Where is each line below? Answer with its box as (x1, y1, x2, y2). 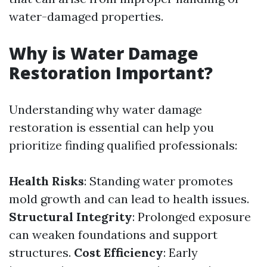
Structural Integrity (9, 209, 132, 224)
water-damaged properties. (9, 9, 163, 24)
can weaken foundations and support (9, 227, 218, 242)
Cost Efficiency (74, 245, 163, 260)
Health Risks (9, 173, 84, 188)
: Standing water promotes (84, 173, 233, 188)
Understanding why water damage (9, 102, 202, 117)
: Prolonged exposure (132, 209, 251, 224)
